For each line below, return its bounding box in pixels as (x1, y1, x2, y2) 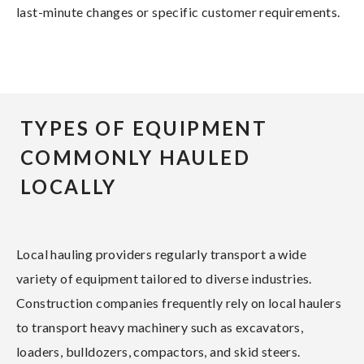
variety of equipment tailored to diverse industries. (16, 270, 312, 286)
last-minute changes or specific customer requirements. (16, 3, 340, 19)
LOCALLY (20, 174, 117, 198)
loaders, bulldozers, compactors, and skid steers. (16, 343, 301, 359)
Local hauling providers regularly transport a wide (16, 245, 306, 262)
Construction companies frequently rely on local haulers (16, 294, 341, 310)
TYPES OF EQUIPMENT (20, 115, 268, 140)
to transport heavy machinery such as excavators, (16, 318, 304, 335)
